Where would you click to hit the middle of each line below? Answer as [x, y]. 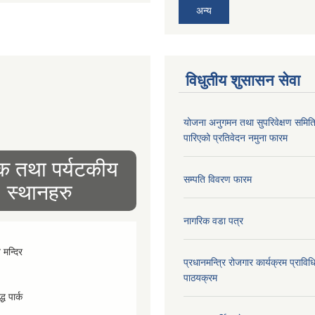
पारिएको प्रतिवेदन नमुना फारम [236, 138]
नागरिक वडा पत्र [213, 221]
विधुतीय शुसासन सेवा [243, 81]
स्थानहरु [39, 192]
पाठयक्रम [200, 278]
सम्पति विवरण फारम [218, 179]
